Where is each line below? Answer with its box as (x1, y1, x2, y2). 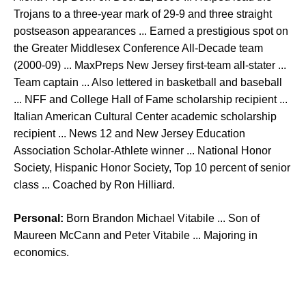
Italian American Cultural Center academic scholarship (14, 111, 277, 123)
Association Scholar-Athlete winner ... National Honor (14, 145, 271, 157)
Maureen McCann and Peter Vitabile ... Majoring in (14, 229, 258, 242)
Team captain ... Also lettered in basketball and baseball (14, 76, 282, 89)
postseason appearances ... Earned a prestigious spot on (14, 25, 288, 38)
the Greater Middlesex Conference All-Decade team (14, 42, 263, 55)
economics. (14, 247, 69, 259)
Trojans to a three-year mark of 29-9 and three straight (14, 8, 272, 20)
